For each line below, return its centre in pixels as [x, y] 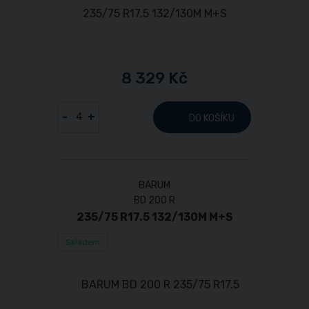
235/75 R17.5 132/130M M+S [154, 217]
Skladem [83, 242]
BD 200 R [154, 200]
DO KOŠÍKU [212, 118]
